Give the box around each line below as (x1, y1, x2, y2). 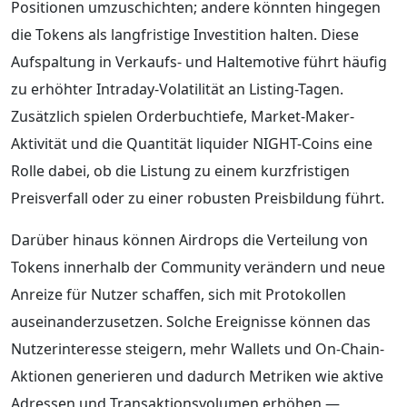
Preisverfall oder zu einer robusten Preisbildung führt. (11, 187, 384, 208)
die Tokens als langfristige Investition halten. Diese (11, 24, 359, 45)
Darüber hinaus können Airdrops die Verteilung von (11, 229, 368, 250)
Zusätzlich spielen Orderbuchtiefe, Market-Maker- (11, 105, 354, 126)
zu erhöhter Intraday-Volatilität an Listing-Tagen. (11, 78, 343, 99)
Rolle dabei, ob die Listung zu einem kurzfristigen (11, 160, 350, 181)
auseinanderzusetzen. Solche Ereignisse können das (11, 311, 371, 332)
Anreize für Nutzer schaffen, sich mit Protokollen (11, 283, 346, 304)
